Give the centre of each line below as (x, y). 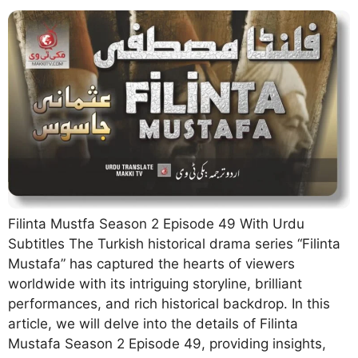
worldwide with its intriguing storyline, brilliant (155, 283)
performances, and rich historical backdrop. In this (169, 303)
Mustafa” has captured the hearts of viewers (151, 263)
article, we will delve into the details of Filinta (153, 323)
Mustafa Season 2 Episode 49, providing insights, (167, 343)
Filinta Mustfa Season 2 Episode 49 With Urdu (156, 223)
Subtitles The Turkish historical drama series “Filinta (174, 243)
